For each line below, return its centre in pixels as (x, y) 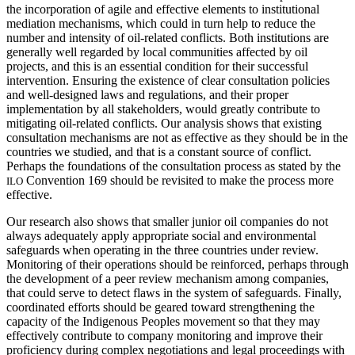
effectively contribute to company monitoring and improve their (164, 336)
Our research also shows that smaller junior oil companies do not (167, 222)
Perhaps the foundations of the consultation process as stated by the (174, 166)
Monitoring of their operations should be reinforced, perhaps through (177, 265)
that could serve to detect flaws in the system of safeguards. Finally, (174, 293)
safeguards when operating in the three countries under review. (162, 250)
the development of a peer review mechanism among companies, (168, 279)
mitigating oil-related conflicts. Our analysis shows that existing (164, 124)
